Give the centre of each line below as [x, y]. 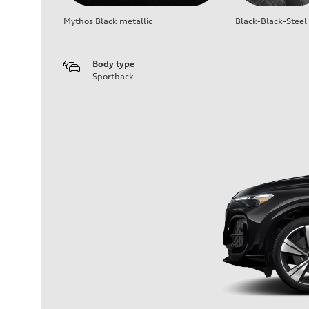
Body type [113, 64]
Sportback [113, 77]
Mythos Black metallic [108, 21]
